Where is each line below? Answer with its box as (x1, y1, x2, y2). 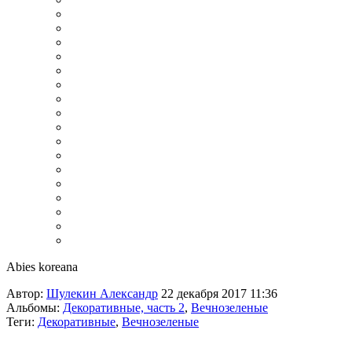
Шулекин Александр (46, 287, 158, 300)
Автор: (6, 287, 46, 300)
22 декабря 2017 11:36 (158, 287, 277, 300)
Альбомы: (6, 301, 63, 314)
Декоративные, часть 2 (63, 301, 185, 314)
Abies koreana (6, 260, 78, 273)
